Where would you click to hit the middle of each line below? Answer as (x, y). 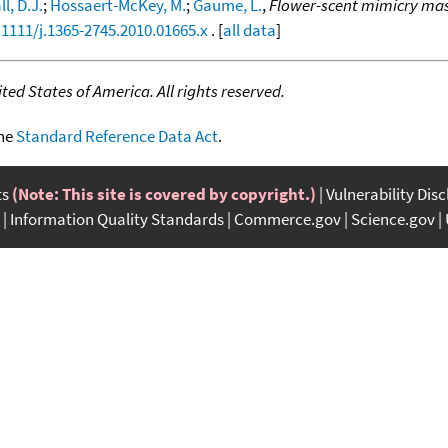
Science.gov (393, 218)
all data (249, 29)
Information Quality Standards (117, 218)
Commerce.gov (287, 218)
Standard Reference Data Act (117, 135)
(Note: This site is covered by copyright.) (164, 193)
